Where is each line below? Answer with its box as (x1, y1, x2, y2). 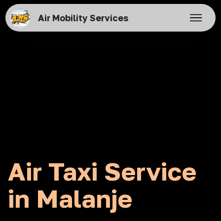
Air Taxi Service (8, 156, 196, 186)
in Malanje (8, 184, 132, 213)
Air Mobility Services (37, 12, 128, 23)
